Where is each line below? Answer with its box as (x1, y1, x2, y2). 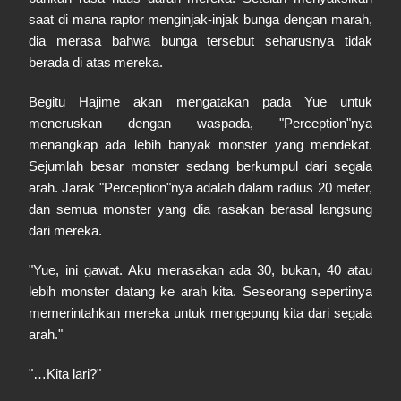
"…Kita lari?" (29, 366, 101, 381)
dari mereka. (29, 223, 102, 238)
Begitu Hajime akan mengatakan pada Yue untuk (29, 94, 372, 109)
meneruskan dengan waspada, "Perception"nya (29, 115, 372, 131)
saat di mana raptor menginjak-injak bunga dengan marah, (29, 12, 372, 27)
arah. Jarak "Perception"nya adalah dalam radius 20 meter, (29, 180, 372, 195)
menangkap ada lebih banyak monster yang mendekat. (29, 137, 372, 152)
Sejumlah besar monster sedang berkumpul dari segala (29, 158, 372, 174)
